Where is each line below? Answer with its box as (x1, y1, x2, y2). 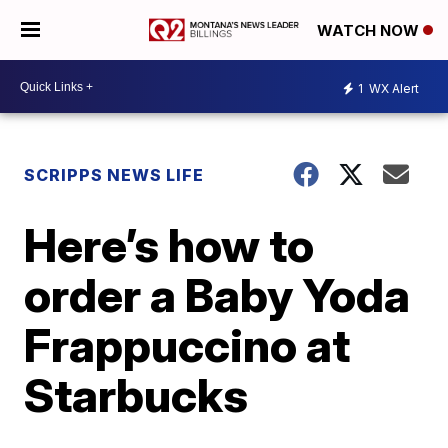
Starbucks (24, 367, 249, 423)
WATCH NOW (317, 21, 423, 41)
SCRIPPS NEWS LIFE (24, 165, 205, 185)
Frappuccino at (24, 317, 351, 373)
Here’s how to (24, 217, 315, 273)
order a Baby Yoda (24, 267, 411, 323)
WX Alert (366, 80, 419, 96)
